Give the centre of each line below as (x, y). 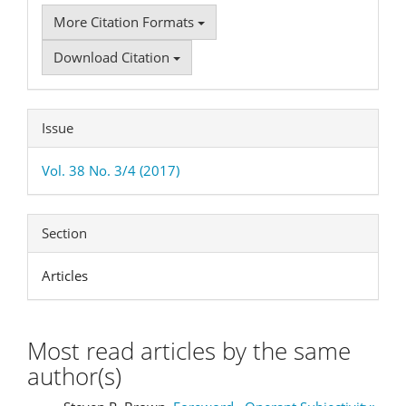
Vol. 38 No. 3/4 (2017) (111, 170)
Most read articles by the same (189, 350)
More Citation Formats (126, 21)
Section (64, 232)
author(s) (74, 376)
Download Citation (113, 57)
